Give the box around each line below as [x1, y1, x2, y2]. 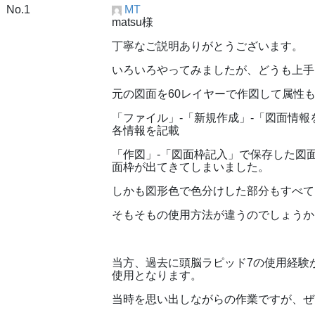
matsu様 [112, 16, 154, 28]
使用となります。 [112, 269, 202, 281]
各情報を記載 [112, 124, 180, 136]
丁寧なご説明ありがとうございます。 [112, 40, 304, 52]
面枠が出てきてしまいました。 [112, 161, 270, 173]
